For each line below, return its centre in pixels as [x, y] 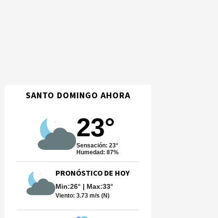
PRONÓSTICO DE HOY [92, 173]
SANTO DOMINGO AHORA [78, 96]
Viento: [66, 196]
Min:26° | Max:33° [84, 186]
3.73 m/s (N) [93, 196]
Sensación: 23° [97, 145]
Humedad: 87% [97, 152]
